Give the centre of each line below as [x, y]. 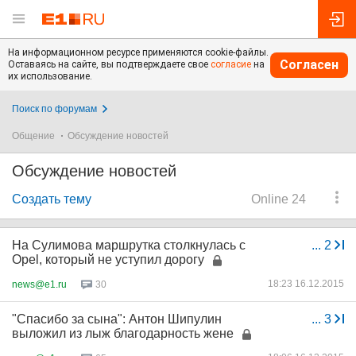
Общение [33, 136]
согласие [231, 64]
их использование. [50, 76]
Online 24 [279, 199]
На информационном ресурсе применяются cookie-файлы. [138, 52]
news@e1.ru [39, 284]
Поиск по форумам [54, 109]
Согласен [309, 64]
